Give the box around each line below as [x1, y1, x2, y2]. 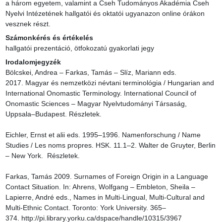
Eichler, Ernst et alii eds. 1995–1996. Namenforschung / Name [5, 131, 201, 139]
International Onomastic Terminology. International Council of [5, 89, 196, 98]
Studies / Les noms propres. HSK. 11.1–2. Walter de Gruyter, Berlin [5, 141, 216, 150]
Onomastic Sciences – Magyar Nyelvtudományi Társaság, [5, 100, 187, 108]
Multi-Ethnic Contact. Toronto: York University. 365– [5, 204, 166, 212]
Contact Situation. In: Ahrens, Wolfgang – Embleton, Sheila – [5, 183, 195, 191]
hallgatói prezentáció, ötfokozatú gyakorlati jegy [5, 44, 154, 53]
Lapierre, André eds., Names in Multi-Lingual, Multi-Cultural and [5, 193, 205, 202]
